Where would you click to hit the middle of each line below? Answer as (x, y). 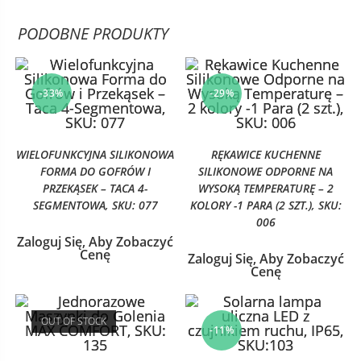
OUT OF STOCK (73, 321)
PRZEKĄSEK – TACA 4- (95, 188)
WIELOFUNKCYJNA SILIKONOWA (95, 154)
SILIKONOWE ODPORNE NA (266, 171)
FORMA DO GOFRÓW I (95, 171)
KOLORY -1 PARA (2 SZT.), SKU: (266, 205)
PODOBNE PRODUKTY (93, 33)
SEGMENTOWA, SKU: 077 (95, 205)
